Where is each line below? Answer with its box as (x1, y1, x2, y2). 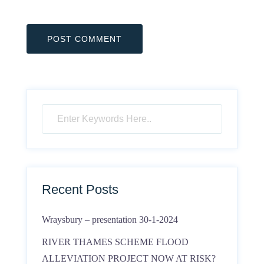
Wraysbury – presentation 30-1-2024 (42, 214, 178, 225)
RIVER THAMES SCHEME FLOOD (42, 237, 189, 247)
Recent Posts (42, 182, 118, 197)
